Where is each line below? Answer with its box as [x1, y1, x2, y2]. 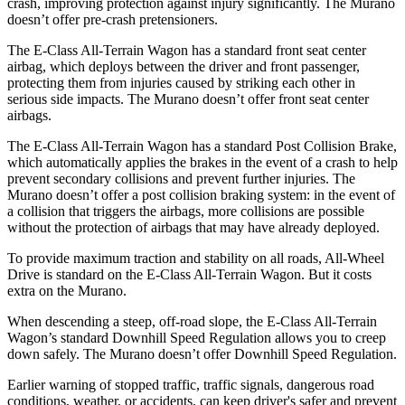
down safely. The [7, 345, 109, 362]
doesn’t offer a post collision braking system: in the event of [52, 186, 395, 202]
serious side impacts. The [7, 90, 154, 107]
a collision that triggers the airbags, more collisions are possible [7, 202, 364, 219]
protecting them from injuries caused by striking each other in [7, 74, 355, 90]
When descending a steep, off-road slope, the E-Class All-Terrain [7, 313, 377, 329]
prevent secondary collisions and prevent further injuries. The [7, 170, 355, 186]
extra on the [7, 282, 78, 298]
